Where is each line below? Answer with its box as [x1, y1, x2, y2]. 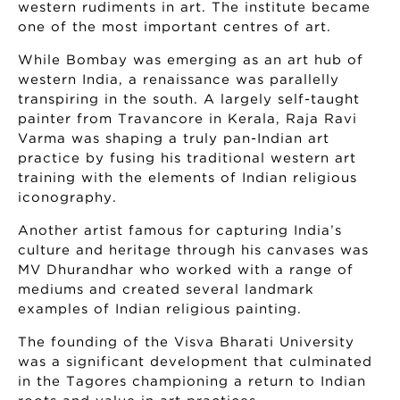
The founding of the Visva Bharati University [18, 336, 354, 348]
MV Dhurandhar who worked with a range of [18, 263, 354, 276]
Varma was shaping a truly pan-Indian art [18, 132, 329, 145]
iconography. [18, 191, 117, 204]
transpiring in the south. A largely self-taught [18, 93, 360, 105]
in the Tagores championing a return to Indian [18, 375, 366, 387]
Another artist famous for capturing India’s [18, 224, 342, 237]
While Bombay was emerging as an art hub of [18, 54, 363, 66]
